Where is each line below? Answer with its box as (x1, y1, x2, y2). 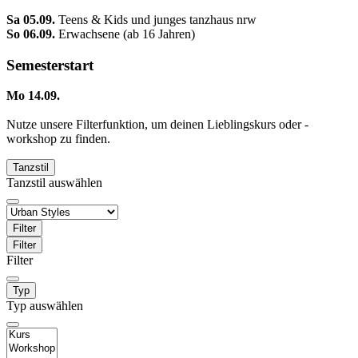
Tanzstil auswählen (6, 176, 102, 190)
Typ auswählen (6, 299, 83, 313)
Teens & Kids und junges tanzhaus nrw (58, 12, 257, 26)
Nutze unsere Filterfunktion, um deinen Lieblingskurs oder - (6, 117, 308, 132)
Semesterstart (6, 56, 93, 74)
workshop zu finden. (6, 132, 110, 146)
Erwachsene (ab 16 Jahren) (55, 26, 195, 41)
